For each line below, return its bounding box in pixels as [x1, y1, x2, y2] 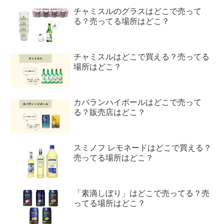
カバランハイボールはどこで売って [73, 98, 202, 107]
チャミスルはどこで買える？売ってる [73, 52, 210, 61]
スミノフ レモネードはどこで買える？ [73, 143, 212, 152]
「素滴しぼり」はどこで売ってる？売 [73, 189, 210, 198]
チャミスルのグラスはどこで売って [73, 7, 202, 16]
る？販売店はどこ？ [73, 108, 146, 117]
